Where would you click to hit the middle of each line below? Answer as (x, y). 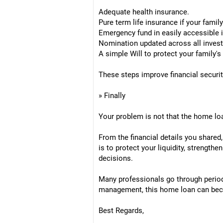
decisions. (116, 158)
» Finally (112, 96)
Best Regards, (121, 211)
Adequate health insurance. (144, 12)
